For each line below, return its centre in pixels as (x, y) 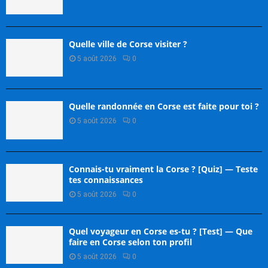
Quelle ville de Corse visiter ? (128, 44)
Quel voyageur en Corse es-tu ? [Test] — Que (161, 231)
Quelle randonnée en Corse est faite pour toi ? (164, 106)
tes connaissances (106, 179)
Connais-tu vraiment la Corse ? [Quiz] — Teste (163, 169)
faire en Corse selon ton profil (130, 242)
